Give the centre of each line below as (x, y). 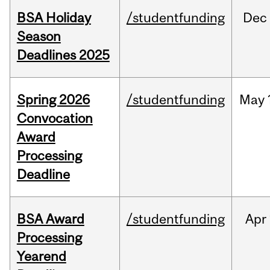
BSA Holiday (54, 18)
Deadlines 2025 (63, 55)
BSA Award (50, 219)
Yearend (41, 256)
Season (39, 36)
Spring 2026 (53, 100)
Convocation (55, 118)
